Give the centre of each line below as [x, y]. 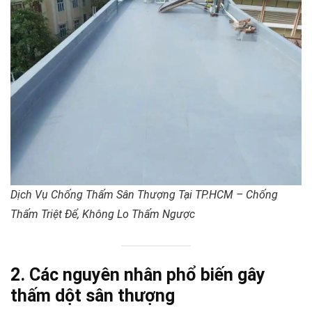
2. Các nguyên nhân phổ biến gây [138, 275]
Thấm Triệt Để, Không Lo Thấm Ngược [103, 214]
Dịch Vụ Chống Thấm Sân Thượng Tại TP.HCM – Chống [144, 194]
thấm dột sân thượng [93, 296]
